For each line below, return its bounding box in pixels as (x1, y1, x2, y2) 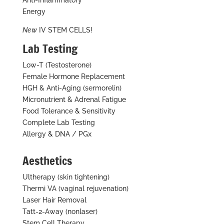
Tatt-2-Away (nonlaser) (22, 207, 97, 216)
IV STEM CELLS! (36, 26, 92, 34)
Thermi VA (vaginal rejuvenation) (22, 184, 128, 193)
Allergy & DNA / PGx (22, 130, 91, 138)
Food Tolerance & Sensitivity (22, 107, 115, 115)
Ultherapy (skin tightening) (22, 173, 109, 181)
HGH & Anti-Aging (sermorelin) (22, 84, 121, 92)
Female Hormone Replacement (22, 72, 125, 81)
